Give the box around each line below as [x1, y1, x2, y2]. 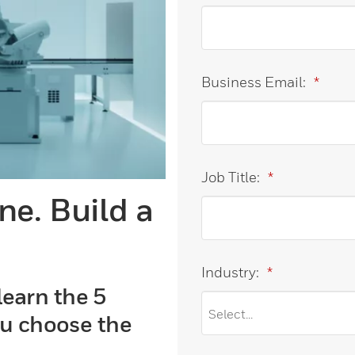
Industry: [201, 264, 259, 281]
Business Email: [201, 74, 306, 90]
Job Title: [201, 169, 260, 185]
